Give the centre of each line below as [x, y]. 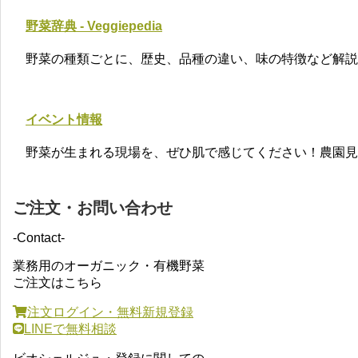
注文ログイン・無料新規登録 [110, 312]
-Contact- [39, 238]
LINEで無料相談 [70, 329]
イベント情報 [64, 120]
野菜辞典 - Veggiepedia [94, 26]
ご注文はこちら [58, 283]
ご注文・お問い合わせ [93, 208]
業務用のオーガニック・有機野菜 [109, 266]
